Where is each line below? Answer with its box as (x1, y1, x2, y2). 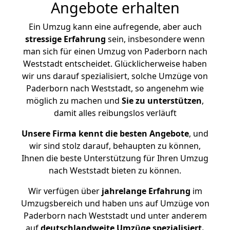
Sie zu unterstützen (122, 95, 202, 106)
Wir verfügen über (28, 185, 100, 197)
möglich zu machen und (26, 95, 122, 106)
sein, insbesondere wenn (106, 33, 205, 45)
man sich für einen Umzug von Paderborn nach (23, 46, 207, 57)
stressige (25, 33, 62, 45)
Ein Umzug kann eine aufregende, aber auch (28, 21, 202, 32)
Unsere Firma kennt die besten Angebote (22, 128, 189, 139)
